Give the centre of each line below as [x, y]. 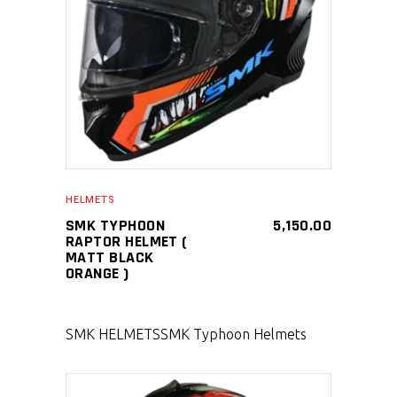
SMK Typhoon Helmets [234, 334]
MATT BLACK [110, 257]
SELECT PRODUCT [198, 36]
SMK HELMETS [113, 334]
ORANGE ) [97, 273]
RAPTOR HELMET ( [127, 241]
